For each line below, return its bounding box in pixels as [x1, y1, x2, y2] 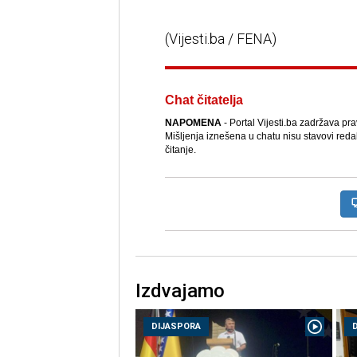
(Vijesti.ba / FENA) [164, 30, 280, 48]
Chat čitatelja [164, 93, 243, 108]
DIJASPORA [151, 321, 201, 332]
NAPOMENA [164, 117, 222, 129]
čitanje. [164, 144, 196, 156]
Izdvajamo [135, 280, 225, 303]
